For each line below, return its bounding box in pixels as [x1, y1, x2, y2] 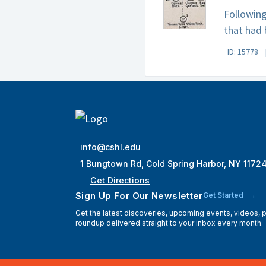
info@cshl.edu [80, 142, 141, 152]
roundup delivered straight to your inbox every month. [75, 218, 263, 227]
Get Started [202, 191, 245, 199]
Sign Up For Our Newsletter [75, 189, 203, 201]
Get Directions [90, 175, 150, 185]
